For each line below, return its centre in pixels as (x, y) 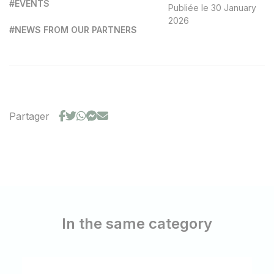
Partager (29, 116)
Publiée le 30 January (213, 8)
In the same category (137, 224)
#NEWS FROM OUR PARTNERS (73, 30)
